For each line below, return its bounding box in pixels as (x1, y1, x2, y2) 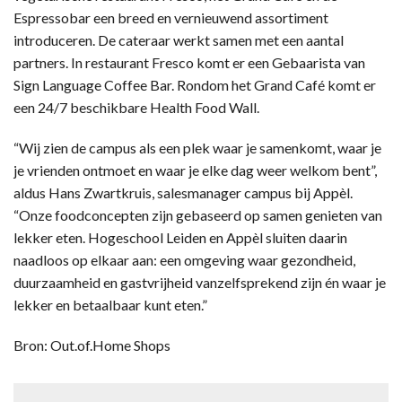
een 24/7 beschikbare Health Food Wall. (13, 98, 259, 116)
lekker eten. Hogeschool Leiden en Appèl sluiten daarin (13, 228, 347, 246)
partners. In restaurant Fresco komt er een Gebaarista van (13, 53, 365, 71)
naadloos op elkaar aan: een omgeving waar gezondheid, (13, 250, 355, 268)
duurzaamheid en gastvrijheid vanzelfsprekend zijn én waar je (13, 273, 386, 291)
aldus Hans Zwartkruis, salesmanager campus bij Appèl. (13, 183, 353, 201)
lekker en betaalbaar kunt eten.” (13, 295, 207, 313)
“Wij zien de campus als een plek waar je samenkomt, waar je (13, 138, 381, 156)
